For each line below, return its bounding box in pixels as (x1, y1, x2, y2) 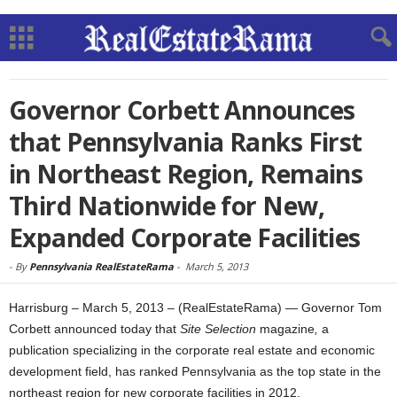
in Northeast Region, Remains (9, 157, 363, 191)
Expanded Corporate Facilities (9, 221, 361, 254)
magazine (260, 322, 315, 336)
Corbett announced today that (9, 322, 180, 336)
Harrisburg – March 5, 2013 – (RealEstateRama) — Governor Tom (9, 300, 382, 315)
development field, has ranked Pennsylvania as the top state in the (9, 364, 381, 378)
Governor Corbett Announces (9, 93, 355, 127)
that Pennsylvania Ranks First (9, 125, 362, 159)
